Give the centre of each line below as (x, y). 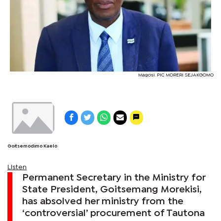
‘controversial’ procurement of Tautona (113, 213)
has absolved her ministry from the (103, 201)
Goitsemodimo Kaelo (32, 146)
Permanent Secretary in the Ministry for (114, 178)
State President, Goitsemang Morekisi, (112, 189)
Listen (17, 167)
